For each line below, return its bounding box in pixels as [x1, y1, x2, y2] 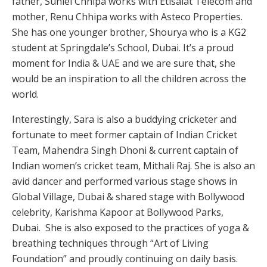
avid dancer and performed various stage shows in [12, 174, 237, 188]
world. [12, 87, 39, 101]
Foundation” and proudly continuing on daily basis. [12, 252, 238, 265]
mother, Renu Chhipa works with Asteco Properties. [12, 10, 243, 23]
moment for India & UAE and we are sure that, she [12, 56, 235, 70]
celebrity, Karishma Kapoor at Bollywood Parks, [12, 205, 223, 219]
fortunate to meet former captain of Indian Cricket [12, 128, 237, 141]
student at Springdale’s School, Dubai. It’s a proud [12, 41, 234, 54]
